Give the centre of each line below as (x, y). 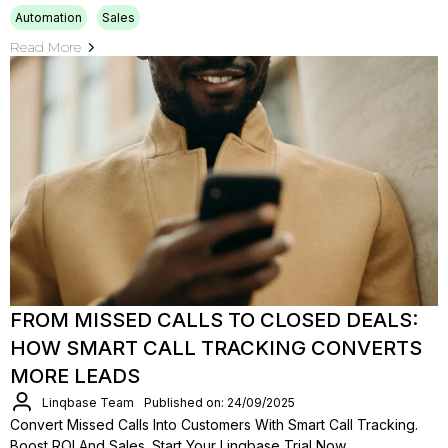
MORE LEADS (75, 376)
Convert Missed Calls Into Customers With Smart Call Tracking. (214, 424)
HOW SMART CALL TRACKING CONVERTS (216, 348)
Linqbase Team (88, 402)
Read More (45, 47)
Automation (48, 17)
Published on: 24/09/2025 (219, 402)
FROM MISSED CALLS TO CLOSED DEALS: (214, 320)
